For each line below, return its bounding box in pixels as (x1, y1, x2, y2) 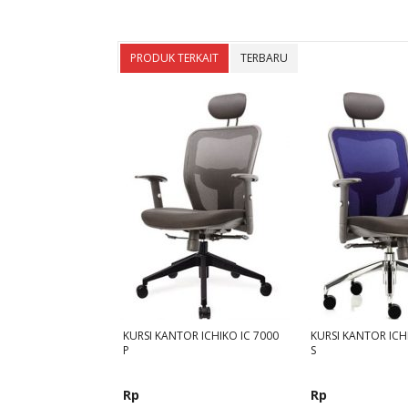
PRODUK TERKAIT (129, 50, 219, 66)
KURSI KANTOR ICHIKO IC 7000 (122, 328, 279, 344)
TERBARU (240, 50, 288, 66)
